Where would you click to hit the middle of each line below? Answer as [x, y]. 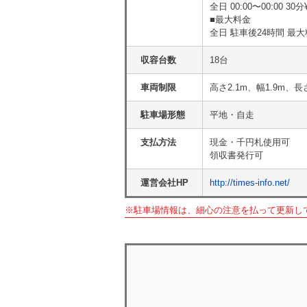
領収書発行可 [236, 155]
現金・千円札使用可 [250, 142]
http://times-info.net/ [250, 183]
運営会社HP [164, 183]
